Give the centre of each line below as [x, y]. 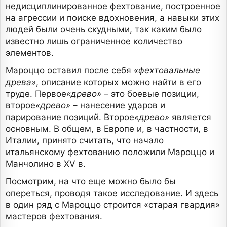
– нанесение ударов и [118, 106]
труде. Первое [36, 94]
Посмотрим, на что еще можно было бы [91, 182]
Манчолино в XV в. [46, 164]
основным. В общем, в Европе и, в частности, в [107, 129]
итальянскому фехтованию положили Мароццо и [110, 152]
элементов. [30, 53]
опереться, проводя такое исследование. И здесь [112, 193]
